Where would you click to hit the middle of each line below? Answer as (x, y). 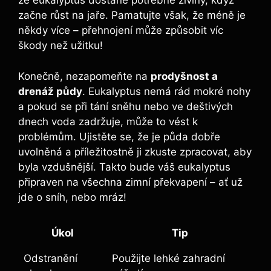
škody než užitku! (60, 46)
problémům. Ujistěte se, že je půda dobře (119, 136)
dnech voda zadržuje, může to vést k (108, 121)
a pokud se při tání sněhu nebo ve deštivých (126, 106)
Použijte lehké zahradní (168, 259)
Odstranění (51, 259)
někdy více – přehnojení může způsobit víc (121, 31)
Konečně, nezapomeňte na (84, 76)
